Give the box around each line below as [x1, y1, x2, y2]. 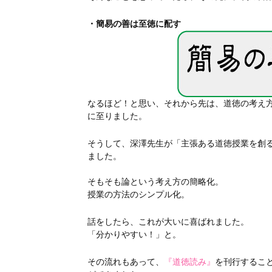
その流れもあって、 [87, 257, 164, 267]
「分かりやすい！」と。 [87, 229, 181, 239]
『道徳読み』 [163, 257, 215, 267]
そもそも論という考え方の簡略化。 [87, 177, 223, 186]
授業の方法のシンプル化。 [87, 189, 189, 199]
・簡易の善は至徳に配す [87, 19, 181, 29]
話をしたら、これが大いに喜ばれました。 [87, 217, 249, 226]
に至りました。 [87, 111, 147, 121]
